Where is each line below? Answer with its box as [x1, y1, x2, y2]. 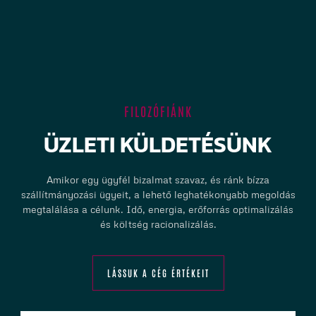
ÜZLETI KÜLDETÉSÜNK [44, 128, 272, 162]
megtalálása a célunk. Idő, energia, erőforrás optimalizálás [23, 202, 293, 216]
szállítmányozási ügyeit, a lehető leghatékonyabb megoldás [20, 188, 296, 201]
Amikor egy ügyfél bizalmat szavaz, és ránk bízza [47, 173, 269, 186]
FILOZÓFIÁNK [123, 103, 193, 119]
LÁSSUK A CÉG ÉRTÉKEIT [107, 267, 209, 279]
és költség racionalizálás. [99, 217, 217, 231]
